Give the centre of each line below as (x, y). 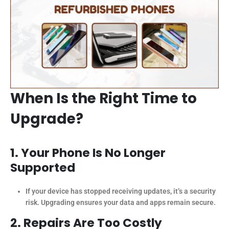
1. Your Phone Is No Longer (88, 153)
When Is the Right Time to (104, 99)
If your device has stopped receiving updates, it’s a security (120, 191)
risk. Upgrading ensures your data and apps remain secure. (120, 203)
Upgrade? (47, 119)
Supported (43, 168)
